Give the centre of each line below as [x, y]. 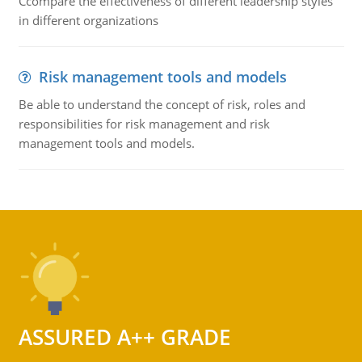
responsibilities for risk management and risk [144, 124]
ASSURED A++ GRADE [124, 337]
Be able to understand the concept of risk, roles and [162, 104]
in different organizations [88, 20]
